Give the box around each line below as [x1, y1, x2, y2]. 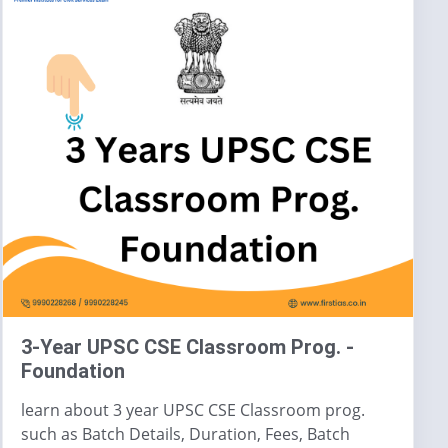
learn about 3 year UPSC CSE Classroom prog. [21, 399, 365, 421]
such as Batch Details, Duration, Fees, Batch [21, 423, 350, 445]
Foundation [21, 359, 125, 383]
